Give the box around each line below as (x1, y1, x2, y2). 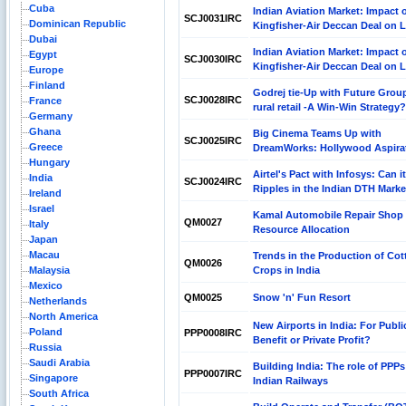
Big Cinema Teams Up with (253, 128, 382, 139)
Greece (29, 141, 63, 152)
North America (29, 311, 98, 322)
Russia (29, 342, 62, 353)
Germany (29, 111, 72, 121)
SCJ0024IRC (184, 176, 242, 187)
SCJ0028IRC (184, 94, 242, 105)
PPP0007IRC (184, 368, 242, 379)
